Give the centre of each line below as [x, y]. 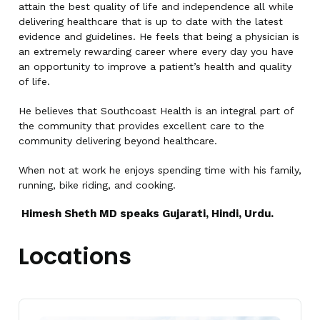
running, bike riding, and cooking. [99, 185]
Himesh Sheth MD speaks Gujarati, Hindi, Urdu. [147, 213]
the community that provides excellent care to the [141, 125]
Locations [75, 256]
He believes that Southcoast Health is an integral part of [156, 110]
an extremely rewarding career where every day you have [156, 51]
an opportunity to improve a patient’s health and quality [155, 66]
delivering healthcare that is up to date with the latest [151, 21]
